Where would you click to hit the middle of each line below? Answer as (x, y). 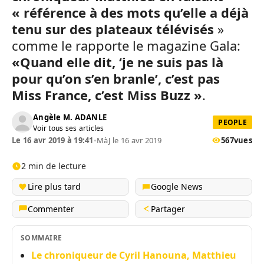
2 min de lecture (54, 166)
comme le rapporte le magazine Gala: (126, 45)
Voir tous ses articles (69, 128)
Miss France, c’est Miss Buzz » (107, 95)
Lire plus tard (54, 187)
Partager (168, 209)
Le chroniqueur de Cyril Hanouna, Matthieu (134, 255)
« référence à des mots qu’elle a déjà (130, 12)
